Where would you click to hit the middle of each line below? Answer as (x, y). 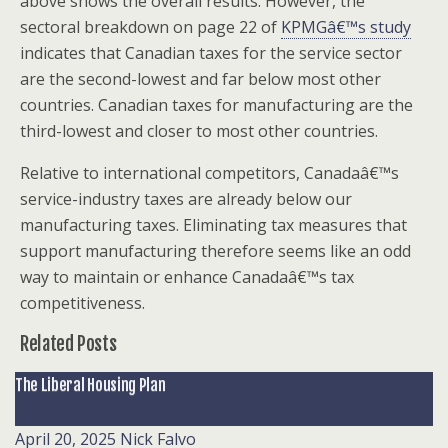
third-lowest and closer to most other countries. (199, 131)
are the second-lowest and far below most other (200, 79)
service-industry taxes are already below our (186, 199)
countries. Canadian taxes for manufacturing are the (216, 105)
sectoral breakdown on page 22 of (150, 27)
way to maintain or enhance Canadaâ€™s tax (187, 277)
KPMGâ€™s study (346, 27)
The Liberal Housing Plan (90, 385)
